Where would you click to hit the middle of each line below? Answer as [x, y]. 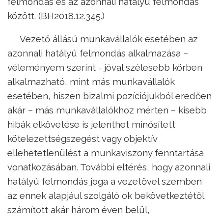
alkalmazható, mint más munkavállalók [91, 82]
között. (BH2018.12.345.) [56, 15]
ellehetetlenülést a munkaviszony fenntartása [106, 153]
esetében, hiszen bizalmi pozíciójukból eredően [110, 96]
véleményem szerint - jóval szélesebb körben [105, 68]
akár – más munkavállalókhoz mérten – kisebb [107, 110]
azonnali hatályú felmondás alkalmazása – [98, 53]
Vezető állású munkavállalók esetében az [109, 39]
